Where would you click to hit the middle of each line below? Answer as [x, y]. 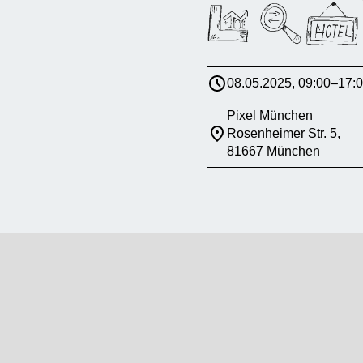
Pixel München [270, 116]
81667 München [273, 152]
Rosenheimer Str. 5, [284, 134]
